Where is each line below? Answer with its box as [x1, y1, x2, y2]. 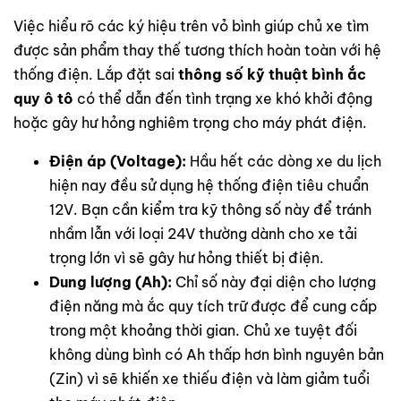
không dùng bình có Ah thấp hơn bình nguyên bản [49, 346, 384, 364]
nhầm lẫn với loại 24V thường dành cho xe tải [49, 225, 357, 243]
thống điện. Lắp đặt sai [13, 65, 178, 84]
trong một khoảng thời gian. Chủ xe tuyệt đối [49, 321, 357, 340]
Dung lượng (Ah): [49, 273, 172, 292]
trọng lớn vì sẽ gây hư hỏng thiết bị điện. [49, 249, 324, 268]
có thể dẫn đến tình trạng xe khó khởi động [73, 90, 372, 108]
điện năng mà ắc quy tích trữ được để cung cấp [49, 297, 377, 316]
